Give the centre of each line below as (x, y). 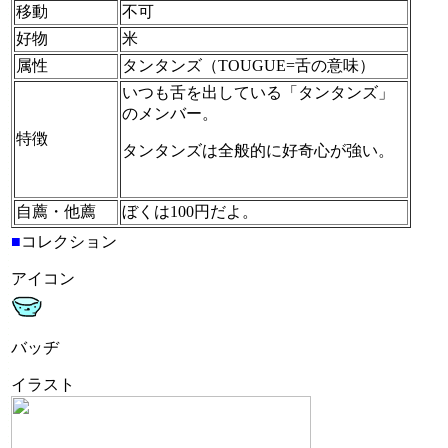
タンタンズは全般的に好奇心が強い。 (258, 150)
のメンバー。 (170, 113)
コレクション (69, 241)
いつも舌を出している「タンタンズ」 (258, 92)
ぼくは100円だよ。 (190, 211)
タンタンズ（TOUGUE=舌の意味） (248, 65)
